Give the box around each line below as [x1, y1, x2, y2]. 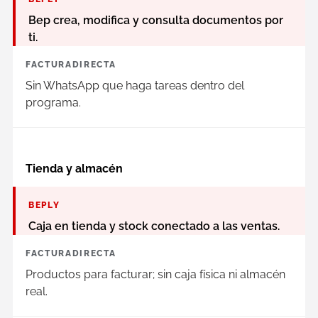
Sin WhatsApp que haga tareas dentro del [26, 78, 244, 92]
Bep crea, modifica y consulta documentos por [28, 13, 283, 27]
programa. [26, 95, 81, 109]
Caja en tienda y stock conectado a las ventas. [28, 219, 280, 233]
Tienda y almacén [26, 161, 123, 175]
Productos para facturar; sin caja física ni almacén [26, 267, 285, 281]
